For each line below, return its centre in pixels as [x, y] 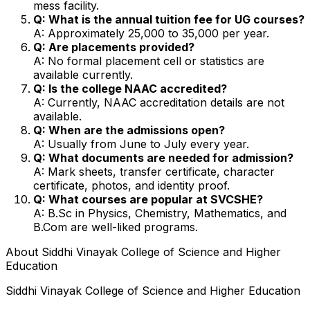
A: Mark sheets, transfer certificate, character [154, 171]
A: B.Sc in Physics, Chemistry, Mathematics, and [160, 213]
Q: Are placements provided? [114, 47]
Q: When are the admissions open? [129, 130]
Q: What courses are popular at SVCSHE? [148, 199]
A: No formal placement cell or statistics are [149, 61]
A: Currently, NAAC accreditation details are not [159, 102]
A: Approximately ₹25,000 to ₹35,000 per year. [151, 33]
